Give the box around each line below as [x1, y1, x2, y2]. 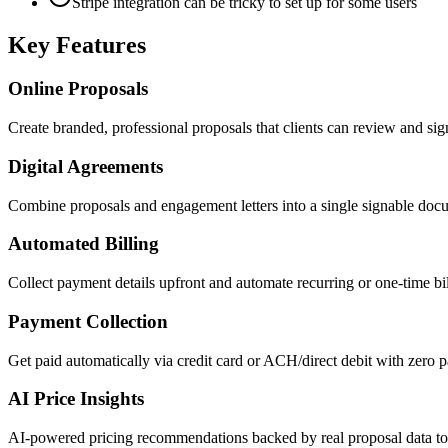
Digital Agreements [8, 155, 163, 177]
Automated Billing [8, 233, 159, 255]
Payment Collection [8, 310, 168, 332]
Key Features [8, 31, 146, 58]
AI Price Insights [8, 388, 144, 410]
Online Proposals [8, 78, 148, 100]
